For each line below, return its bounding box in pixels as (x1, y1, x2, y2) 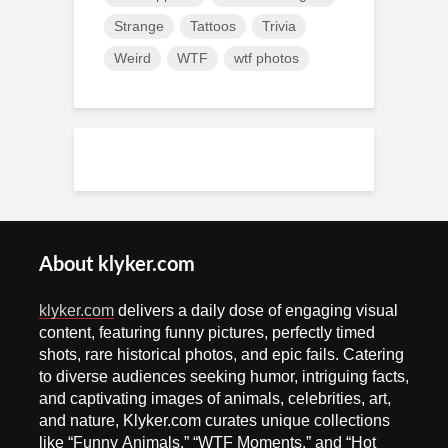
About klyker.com (39, 255, 195, 276)
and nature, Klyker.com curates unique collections (39, 412, 390, 429)
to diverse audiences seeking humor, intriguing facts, (39, 368, 409, 385)
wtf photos (234, 51, 299, 66)
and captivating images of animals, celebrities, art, (39, 390, 391, 407)
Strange (114, 19, 164, 34)
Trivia (262, 19, 296, 34)
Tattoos (190, 19, 236, 34)
